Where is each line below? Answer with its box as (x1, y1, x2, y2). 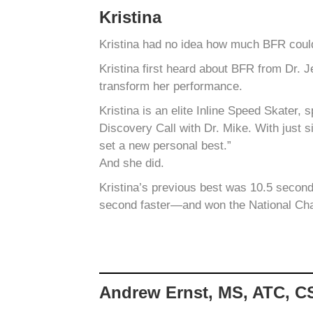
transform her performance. (99, 80, 242, 94)
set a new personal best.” (99, 139, 231, 153)
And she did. (99, 156, 164, 170)
